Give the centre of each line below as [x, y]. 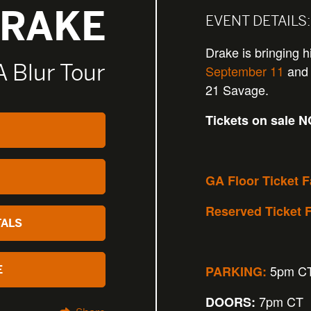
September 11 [245, 71]
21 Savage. [237, 90]
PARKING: [236, 272]
